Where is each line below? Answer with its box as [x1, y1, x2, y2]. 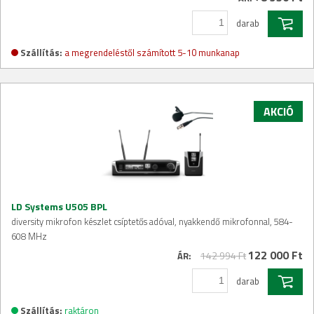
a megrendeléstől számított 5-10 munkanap [64, 45, 240, 60]
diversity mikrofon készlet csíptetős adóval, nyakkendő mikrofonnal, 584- [11, 214, 293, 228]
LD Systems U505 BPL [11, 198, 107, 214]
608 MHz [11, 228, 47, 243]
